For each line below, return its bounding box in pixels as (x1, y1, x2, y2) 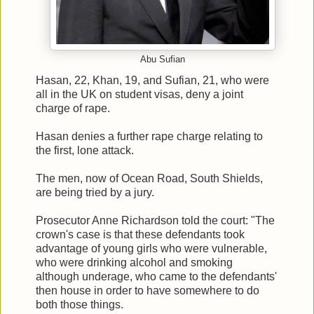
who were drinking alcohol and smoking (36, 256, 233, 268)
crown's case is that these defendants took (36, 228, 245, 240)
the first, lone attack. (36, 144, 134, 156)
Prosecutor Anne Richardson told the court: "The (36, 214, 275, 226)
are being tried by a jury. (36, 186, 154, 198)
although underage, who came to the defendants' (36, 270, 277, 282)
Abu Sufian (140, 54, 185, 64)
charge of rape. (36, 102, 110, 114)
